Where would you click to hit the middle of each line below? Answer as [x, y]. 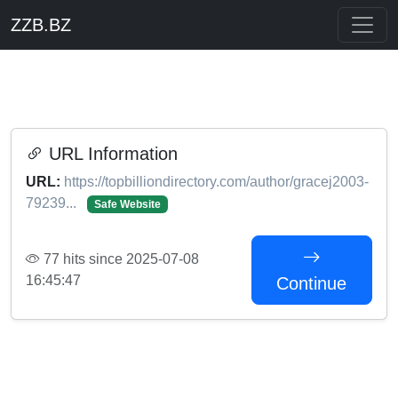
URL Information [111, 154]
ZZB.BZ [41, 25]
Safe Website [127, 204]
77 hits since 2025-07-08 [119, 259]
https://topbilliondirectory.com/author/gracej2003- [216, 182]
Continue [312, 283]
